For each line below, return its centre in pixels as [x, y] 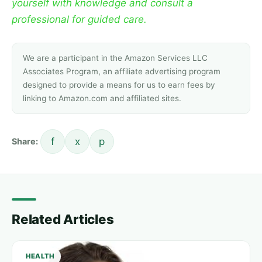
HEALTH [40, 256]
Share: [25, 141]
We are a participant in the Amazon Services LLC [115, 58]
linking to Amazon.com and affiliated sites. [102, 98]
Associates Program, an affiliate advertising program [122, 71]
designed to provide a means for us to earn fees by [119, 85]
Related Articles [63, 219]
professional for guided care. [79, 19]
